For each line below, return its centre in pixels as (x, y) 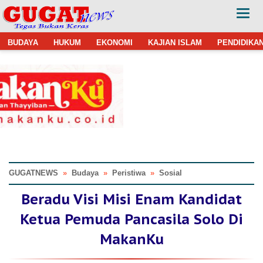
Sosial (171, 173)
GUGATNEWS (33, 173)
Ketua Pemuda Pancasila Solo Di (131, 219)
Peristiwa (129, 173)
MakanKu (131, 239)
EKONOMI (114, 42)
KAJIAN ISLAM (175, 42)
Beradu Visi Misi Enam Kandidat (131, 199)
